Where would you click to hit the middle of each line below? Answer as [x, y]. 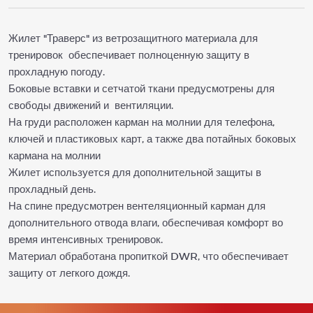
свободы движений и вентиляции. [91, 105]
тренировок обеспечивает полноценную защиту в [129, 54]
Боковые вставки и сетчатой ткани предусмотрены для [141, 88]
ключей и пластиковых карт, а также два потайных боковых [152, 138]
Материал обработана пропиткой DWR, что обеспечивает [148, 256]
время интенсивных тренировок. [86, 239]
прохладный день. [52, 189]
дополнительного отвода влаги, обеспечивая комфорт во [146, 222]
